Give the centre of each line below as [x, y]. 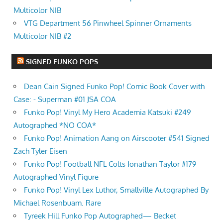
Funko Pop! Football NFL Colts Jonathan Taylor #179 [110, 164]
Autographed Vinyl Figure [56, 177]
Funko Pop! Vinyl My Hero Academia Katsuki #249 [108, 112]
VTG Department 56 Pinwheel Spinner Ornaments [108, 23]
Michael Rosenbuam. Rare [57, 203]
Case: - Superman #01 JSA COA [65, 100]
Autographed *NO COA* [55, 125]
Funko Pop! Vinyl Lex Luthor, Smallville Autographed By [116, 190]
